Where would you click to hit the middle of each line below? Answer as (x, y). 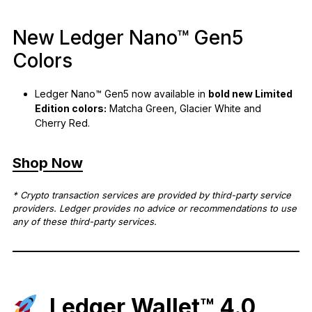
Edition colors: (70, 108)
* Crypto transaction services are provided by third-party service (151, 195)
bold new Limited (250, 93)
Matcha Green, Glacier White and (184, 108)
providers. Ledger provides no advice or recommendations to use (154, 208)
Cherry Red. (62, 123)
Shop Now (47, 163)
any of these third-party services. (84, 221)
